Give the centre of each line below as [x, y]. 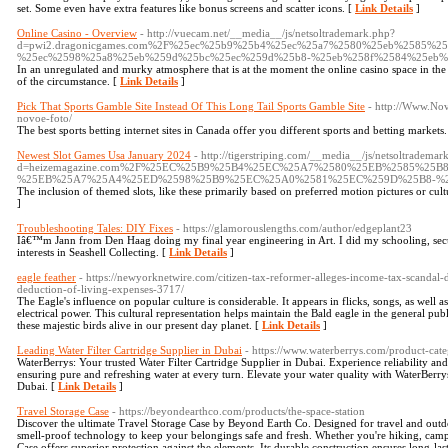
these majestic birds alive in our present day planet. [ [139, 325]
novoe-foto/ [44, 118]
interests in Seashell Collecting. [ [93, 252]
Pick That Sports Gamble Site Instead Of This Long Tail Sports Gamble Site [191, 106]
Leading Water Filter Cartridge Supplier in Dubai [129, 350]
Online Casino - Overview [77, 33]
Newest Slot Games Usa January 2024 [104, 155]
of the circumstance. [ [68, 81]
